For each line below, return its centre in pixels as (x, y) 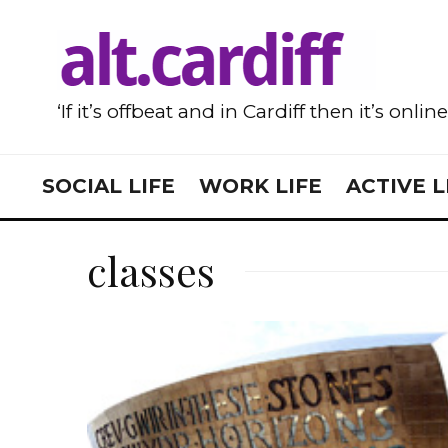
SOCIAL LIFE (108, 186)
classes (151, 270)
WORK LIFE (260, 186)
